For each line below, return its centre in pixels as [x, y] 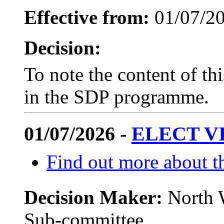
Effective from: [87, 17]
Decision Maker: [96, 197]
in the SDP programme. [116, 96]
